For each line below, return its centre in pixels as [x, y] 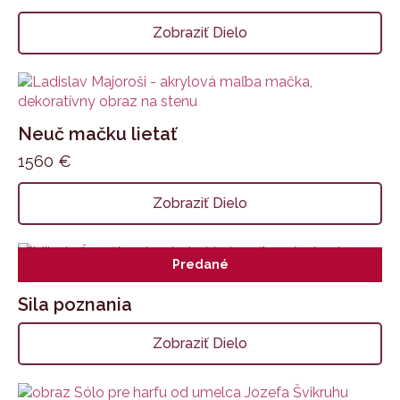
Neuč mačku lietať [97, 134]
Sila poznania [75, 305]
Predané [200, 265]
